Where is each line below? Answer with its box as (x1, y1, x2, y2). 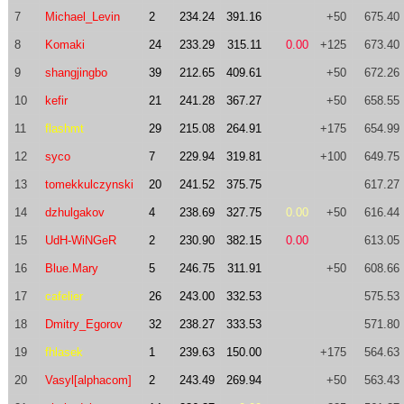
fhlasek (44, 345, 83, 359)
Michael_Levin (44, 10, 120, 23)
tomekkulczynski (44, 178, 133, 191)
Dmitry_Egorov (44, 317, 123, 331)
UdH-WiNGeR (44, 234, 116, 247)
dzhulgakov (44, 206, 105, 219)
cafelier (44, 289, 83, 303)
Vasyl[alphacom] (44, 373, 132, 387)
